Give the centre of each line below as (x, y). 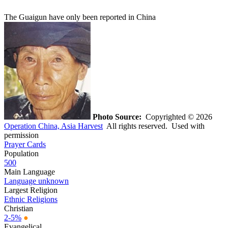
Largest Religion (31, 190)
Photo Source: (117, 117)
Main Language (30, 172)
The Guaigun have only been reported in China (80, 17)
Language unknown (36, 181)
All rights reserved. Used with (154, 126)
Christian (19, 208)
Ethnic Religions (31, 199)
